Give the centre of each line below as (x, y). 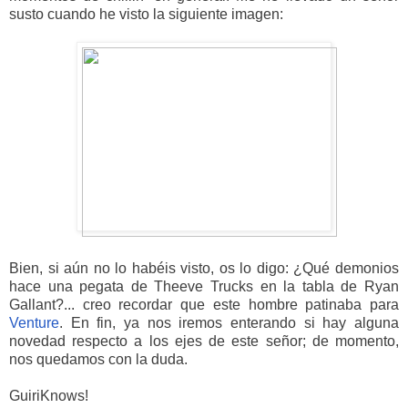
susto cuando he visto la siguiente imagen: (146, 14)
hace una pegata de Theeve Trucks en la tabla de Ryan (204, 286)
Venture (34, 322)
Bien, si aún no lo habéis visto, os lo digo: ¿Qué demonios (204, 268)
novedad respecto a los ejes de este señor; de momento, (204, 341)
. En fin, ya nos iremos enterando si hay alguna (229, 322)
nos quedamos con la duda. (98, 359)
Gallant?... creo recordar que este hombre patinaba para (204, 304)
